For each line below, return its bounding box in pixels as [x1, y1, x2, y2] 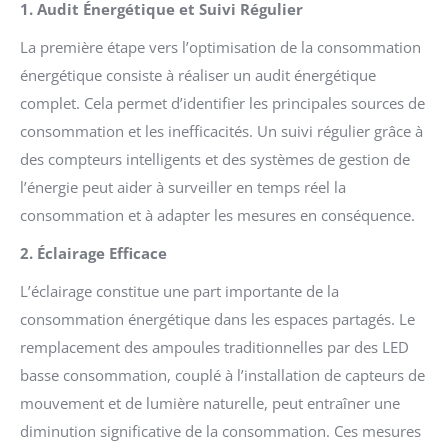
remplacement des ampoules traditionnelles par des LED [20, 336, 409, 357]
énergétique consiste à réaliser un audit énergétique [20, 64, 376, 85]
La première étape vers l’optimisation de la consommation [20, 36, 421, 57]
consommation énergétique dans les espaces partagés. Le [20, 308, 415, 329]
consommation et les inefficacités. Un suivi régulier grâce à [20, 120, 423, 141]
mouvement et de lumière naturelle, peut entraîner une [20, 392, 400, 413]
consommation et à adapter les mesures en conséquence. [20, 204, 415, 225]
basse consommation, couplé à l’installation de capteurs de [20, 364, 425, 385]
